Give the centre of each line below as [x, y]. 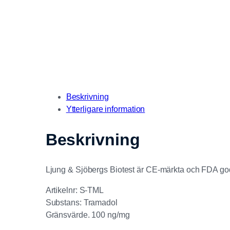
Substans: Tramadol [81, 203]
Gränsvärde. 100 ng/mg [88, 215]
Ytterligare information [106, 109]
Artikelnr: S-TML [75, 190]
